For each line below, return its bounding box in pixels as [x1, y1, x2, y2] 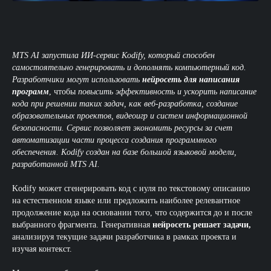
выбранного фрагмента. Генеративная [12, 220, 152, 229]
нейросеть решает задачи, [152, 220, 251, 229]
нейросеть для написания [142, 75, 240, 84]
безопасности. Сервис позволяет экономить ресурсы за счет [12, 123, 232, 132]
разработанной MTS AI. [12, 160, 100, 169]
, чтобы [49, 87, 76, 96]
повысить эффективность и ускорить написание [76, 87, 256, 96]
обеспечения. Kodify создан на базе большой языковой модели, [12, 148, 237, 157]
